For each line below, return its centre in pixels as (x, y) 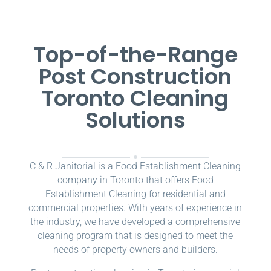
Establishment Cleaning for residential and (135, 194)
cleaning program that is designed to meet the (135, 235)
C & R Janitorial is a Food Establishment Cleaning (135, 166)
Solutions (135, 120)
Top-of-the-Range (135, 54)
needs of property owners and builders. (135, 249)
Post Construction (135, 76)
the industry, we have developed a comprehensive (135, 221)
